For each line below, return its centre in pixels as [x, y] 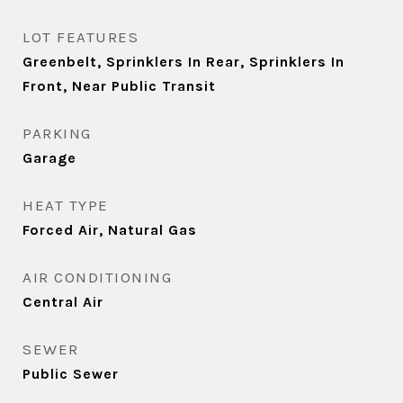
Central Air [63, 302]
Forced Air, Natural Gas [110, 230]
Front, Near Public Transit [119, 86]
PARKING [57, 133]
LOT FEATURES [81, 37]
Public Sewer [71, 374]
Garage [49, 158]
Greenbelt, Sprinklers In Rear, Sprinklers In [184, 62]
